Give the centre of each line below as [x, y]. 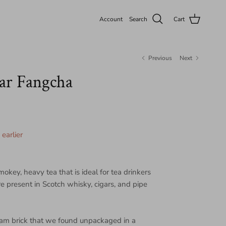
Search [138, 19]
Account [111, 19]
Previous [160, 58]
